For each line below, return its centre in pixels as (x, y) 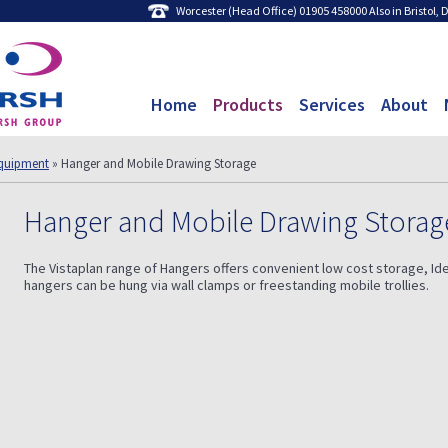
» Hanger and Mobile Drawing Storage (152, 163)
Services (332, 104)
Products (248, 104)
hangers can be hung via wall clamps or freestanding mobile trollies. (226, 285)
